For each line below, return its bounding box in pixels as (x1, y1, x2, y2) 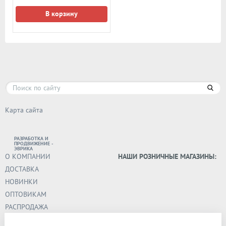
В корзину (45, 9, 78, 18)
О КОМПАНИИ (5, 152, 50, 161)
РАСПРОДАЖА (5, 202, 48, 211)
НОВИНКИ (5, 177, 38, 186)
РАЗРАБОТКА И (14, 135, 48, 142)
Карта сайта (5, 105, 43, 115)
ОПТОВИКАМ (5, 190, 46, 199)
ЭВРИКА (14, 145, 33, 152)
